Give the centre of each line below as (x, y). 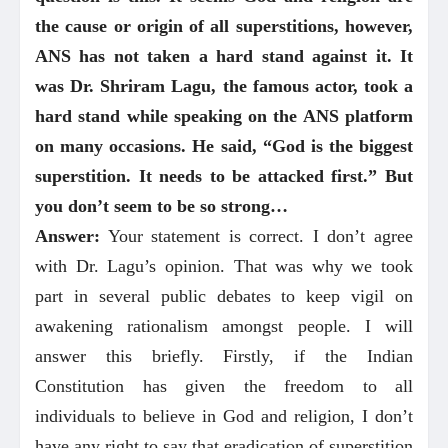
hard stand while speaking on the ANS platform (224, 115)
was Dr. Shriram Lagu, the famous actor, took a (224, 85)
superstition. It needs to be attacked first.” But (224, 175)
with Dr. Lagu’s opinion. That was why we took (224, 265)
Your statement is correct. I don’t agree (256, 235)
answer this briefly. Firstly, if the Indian (224, 355)
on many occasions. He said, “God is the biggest (224, 145)
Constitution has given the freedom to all (224, 385)
